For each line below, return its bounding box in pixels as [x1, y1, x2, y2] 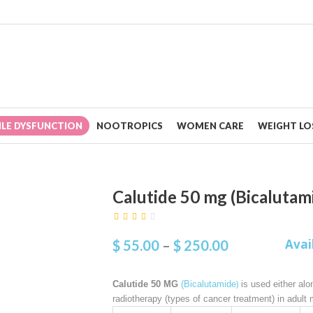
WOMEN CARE [177, 120, 244, 131]
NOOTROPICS [96, 120, 163, 131]
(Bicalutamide [180, 279, 236, 289]
